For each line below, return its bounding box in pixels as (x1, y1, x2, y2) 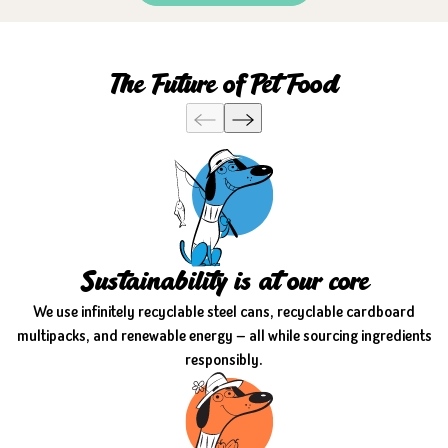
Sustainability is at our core (80, 270, 368, 296)
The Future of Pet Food (110, 73, 338, 99)
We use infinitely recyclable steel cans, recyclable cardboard (33, 300, 415, 322)
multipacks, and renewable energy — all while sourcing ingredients (16, 324, 432, 346)
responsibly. (185, 348, 263, 370)
